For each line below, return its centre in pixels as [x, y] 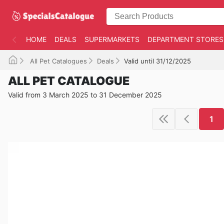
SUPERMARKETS [112, 39]
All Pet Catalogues [57, 61]
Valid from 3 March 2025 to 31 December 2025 [85, 95]
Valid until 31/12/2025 [157, 61]
